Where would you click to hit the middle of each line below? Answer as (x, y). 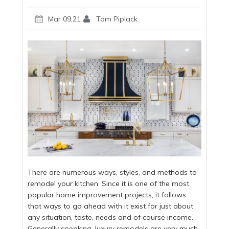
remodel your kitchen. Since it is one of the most (109, 183)
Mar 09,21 (65, 19)
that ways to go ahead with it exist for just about (111, 206)
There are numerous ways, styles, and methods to (112, 172)
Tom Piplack (117, 19)
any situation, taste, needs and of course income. (111, 217)
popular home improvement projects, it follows (107, 194)
